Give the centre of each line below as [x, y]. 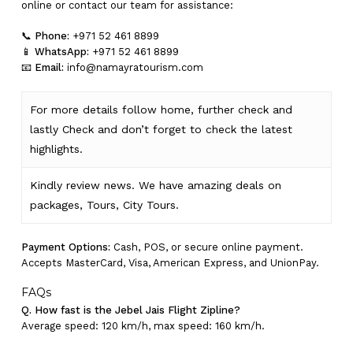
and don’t [123, 129]
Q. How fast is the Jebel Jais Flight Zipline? [130, 310]
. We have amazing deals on [206, 185]
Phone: [52, 36]
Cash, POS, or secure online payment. [206, 247]
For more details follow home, [113, 109]
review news [98, 185]
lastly [44, 129]
